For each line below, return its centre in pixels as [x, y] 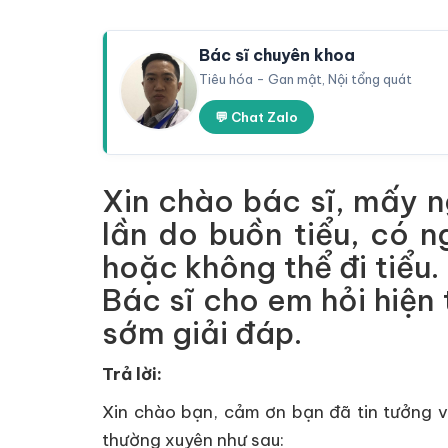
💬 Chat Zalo [256, 117]
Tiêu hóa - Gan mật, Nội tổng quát [305, 79]
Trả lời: [132, 374]
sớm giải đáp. [202, 333]
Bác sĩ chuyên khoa [277, 55]
